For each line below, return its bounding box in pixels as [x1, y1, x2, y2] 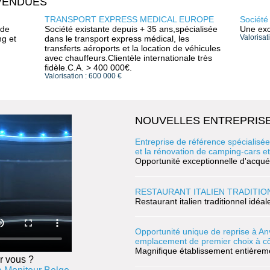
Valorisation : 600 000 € [45, 72, 122, 80]
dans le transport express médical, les [45, 33, 189, 43]
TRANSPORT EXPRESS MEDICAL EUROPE [45, 14, 214, 24]
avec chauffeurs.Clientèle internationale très [45, 52, 212, 63]
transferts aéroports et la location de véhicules [45, 43, 221, 53]
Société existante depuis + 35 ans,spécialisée [45, 24, 218, 34]
